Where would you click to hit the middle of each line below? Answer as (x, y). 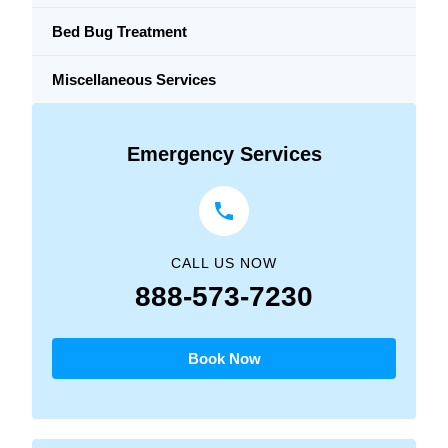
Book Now (224, 358)
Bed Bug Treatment (119, 31)
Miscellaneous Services (134, 79)
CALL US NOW (224, 262)
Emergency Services (224, 153)
